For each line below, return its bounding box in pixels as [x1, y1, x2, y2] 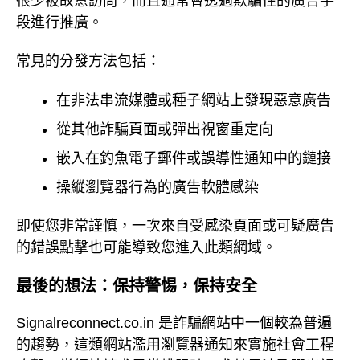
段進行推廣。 [16, 14, 103, 31]
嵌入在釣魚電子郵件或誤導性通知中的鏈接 [56, 149, 331, 166]
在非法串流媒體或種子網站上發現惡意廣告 [56, 92, 331, 108]
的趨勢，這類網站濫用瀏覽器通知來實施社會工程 [16, 337, 334, 354]
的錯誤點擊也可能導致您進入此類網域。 [16, 239, 276, 256]
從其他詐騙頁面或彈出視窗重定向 [56, 121, 273, 137]
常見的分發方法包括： [16, 53, 161, 70]
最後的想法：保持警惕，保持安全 [16, 276, 257, 295]
